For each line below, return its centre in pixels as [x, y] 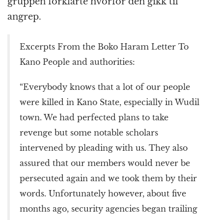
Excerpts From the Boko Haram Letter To [104, 46]
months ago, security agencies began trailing [109, 208]
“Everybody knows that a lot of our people [105, 87]
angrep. [24, 16]
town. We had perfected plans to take [94, 117]
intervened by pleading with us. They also [104, 148]
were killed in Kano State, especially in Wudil [110, 102]
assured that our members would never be [105, 163]
